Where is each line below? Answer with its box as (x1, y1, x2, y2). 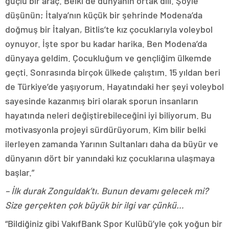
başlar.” (5, 167, 34, 178)
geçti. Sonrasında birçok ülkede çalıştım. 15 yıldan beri (5, 66, 220, 78)
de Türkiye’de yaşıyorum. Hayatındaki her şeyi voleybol (5, 81, 224, 93)
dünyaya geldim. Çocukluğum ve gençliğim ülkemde (5, 52, 212, 64)
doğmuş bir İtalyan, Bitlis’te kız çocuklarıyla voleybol (5, 24, 213, 35)
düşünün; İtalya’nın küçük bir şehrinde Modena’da (5, 9, 202, 21)
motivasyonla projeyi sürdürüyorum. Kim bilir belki (5, 124, 206, 135)
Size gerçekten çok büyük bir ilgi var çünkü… (5, 199, 184, 211)
